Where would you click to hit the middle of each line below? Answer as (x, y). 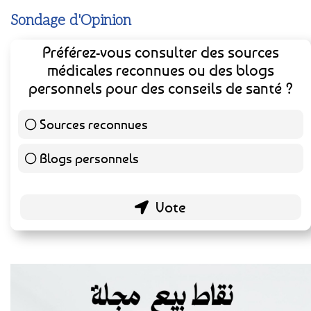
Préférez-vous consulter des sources (161, 52)
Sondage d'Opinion (71, 20)
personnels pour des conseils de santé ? (161, 88)
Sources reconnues (93, 124)
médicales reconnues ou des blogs (161, 70)
